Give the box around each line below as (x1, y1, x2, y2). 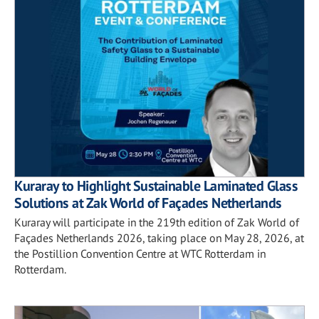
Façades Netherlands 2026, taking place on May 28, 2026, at (14, 230, 304, 245)
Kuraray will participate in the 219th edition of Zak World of (14, 214, 299, 229)
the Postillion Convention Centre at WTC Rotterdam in (14, 246, 266, 261)
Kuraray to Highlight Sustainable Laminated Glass (14, 176, 298, 195)
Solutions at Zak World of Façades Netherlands (14, 193, 282, 212)
